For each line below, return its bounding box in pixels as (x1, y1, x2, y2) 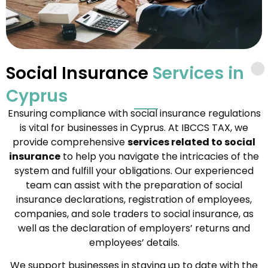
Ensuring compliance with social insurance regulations (7, 106, 261, 120)
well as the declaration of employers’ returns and (18, 221, 250, 235)
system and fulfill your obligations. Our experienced (14, 163, 254, 178)
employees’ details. (89, 235, 179, 249)
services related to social (127, 135, 255, 149)
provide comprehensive (13, 135, 127, 149)
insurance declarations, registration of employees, (16, 192, 252, 206)
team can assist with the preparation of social (26, 178, 242, 192)
